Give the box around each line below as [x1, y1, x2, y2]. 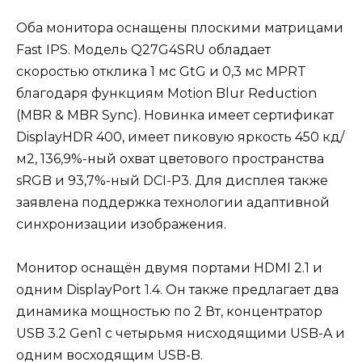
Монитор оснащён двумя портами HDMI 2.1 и [16, 259, 322, 276]
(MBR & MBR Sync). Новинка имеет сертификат [16, 107, 334, 123]
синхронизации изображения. [16, 216, 226, 232]
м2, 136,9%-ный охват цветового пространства [16, 150, 324, 166]
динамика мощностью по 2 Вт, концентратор [16, 303, 322, 319]
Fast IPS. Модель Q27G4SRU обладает [16, 41, 271, 57]
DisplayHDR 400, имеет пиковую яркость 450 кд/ [16, 128, 344, 145]
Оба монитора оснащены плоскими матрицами [16, 19, 343, 36]
